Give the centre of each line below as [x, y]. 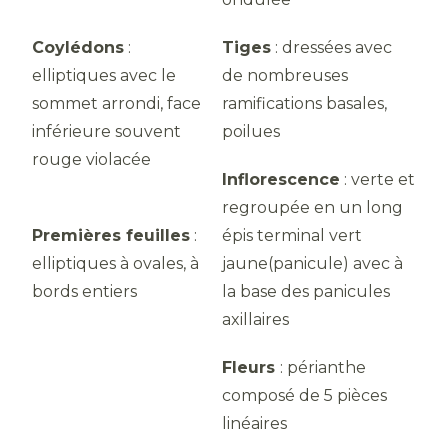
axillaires [255, 319]
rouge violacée [121, 159]
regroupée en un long [312, 207]
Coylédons [78, 47]
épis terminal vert [292, 235]
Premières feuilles [111, 235]
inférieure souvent [106, 131]
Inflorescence [281, 179]
